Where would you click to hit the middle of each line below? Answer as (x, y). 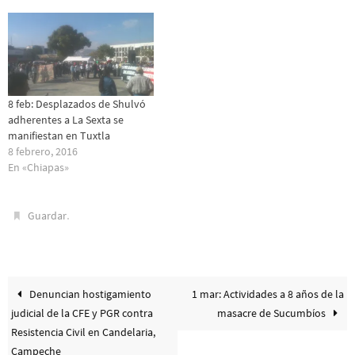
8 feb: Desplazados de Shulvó (77, 103)
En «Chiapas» (38, 167)
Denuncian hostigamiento (90, 294)
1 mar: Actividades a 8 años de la (267, 294)
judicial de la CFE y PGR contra (82, 313)
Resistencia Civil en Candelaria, (84, 332)
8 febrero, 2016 (43, 151)
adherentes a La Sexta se (66, 119)
